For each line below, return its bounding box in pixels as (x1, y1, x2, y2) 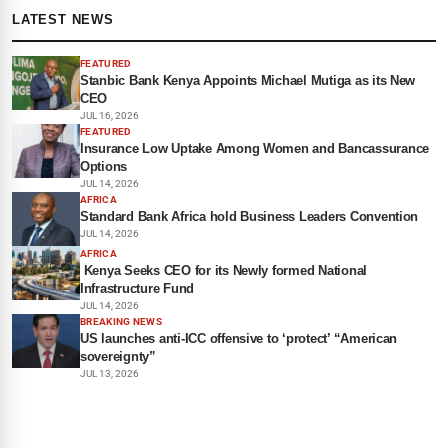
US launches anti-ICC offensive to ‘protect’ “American (80, 330, 398, 346)
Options (80, 158, 128, 174)
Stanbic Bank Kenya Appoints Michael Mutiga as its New (80, 72, 416, 88)
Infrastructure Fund (80, 280, 195, 296)
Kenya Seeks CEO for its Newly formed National (80, 262, 368, 278)
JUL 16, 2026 (80, 109, 139, 121)
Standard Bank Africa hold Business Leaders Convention (80, 208, 419, 224)
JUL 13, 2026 (80, 367, 139, 379)
